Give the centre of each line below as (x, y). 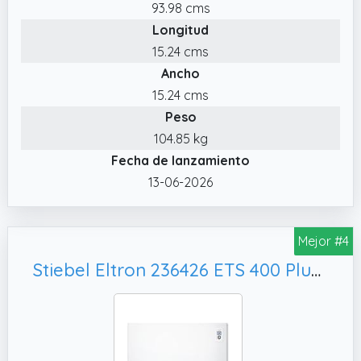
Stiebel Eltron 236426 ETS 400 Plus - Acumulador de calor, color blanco (316, 270)
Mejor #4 (324, 241)
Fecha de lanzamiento (180, 160)
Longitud (180, 29)
